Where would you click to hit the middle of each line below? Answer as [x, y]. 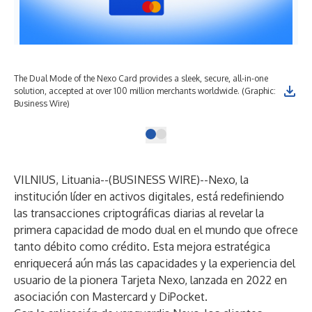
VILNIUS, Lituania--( [63, 180]
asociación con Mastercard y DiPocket [109, 297]
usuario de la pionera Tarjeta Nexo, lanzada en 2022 [144, 280]
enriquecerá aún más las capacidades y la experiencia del [155, 263]
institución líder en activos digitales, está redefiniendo [149, 196]
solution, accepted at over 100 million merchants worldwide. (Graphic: [145, 91]
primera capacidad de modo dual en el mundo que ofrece [156, 230]
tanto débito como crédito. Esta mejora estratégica [142, 247]
